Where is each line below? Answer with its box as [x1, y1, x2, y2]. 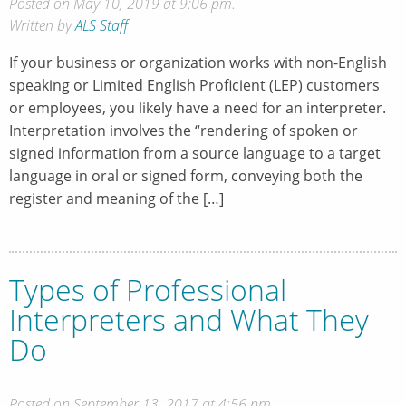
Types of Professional [9, 269, 286, 309]
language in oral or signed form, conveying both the [9, 165, 362, 186]
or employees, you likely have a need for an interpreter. [9, 97, 386, 118]
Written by [9, 14, 75, 35]
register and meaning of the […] [9, 188, 224, 208]
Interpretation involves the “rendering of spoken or [9, 120, 358, 140]
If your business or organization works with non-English [9, 52, 387, 72]
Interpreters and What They [9, 299, 369, 339]
